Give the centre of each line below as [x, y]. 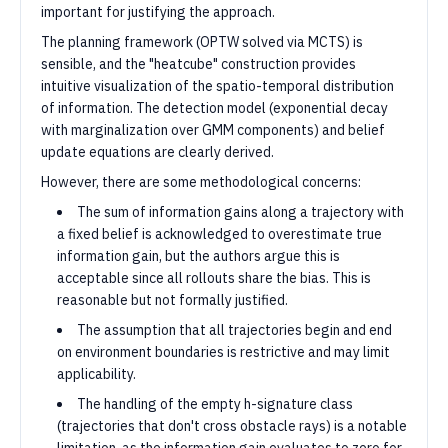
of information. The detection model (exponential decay [214, 108]
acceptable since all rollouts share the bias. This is [214, 278]
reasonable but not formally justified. [172, 300]
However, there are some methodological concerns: [201, 182]
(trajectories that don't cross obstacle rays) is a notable [232, 426]
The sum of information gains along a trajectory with [240, 212]
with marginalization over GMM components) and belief [213, 130]
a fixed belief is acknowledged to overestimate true [219, 234]
